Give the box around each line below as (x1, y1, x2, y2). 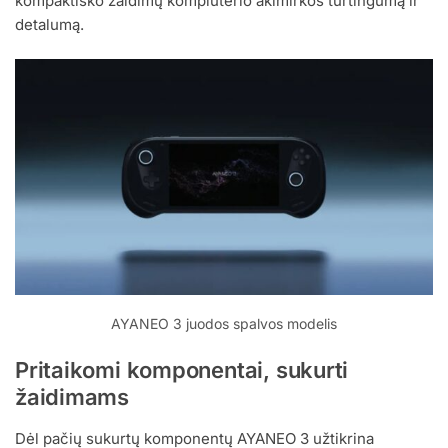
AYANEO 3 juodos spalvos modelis (111, 314, 337, 332)
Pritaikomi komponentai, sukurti (15, 357, 349, 384)
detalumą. (15, 14, 84, 34)
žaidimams (15, 384, 130, 411)
